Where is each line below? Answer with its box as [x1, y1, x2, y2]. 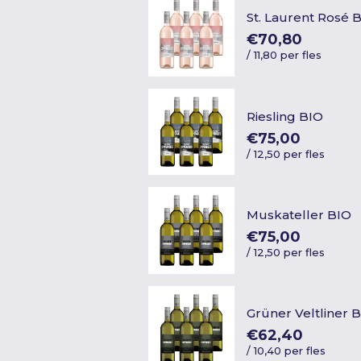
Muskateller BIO [247, 206, 352, 222]
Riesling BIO [247, 108, 324, 124]
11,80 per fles [254, 48, 322, 62]
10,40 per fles [254, 344, 326, 358]
